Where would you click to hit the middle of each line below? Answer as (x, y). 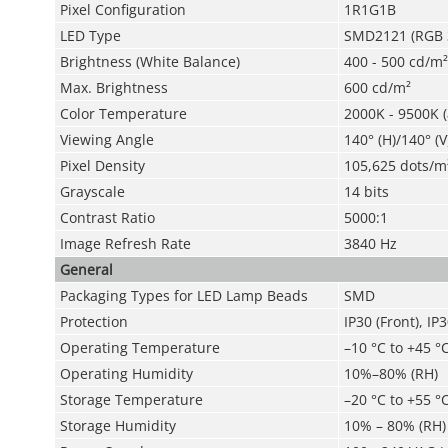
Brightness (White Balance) (149, 61)
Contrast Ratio (107, 217)
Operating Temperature (139, 347)
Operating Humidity (126, 373)
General (86, 269)
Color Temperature (123, 113)
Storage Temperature (131, 399)
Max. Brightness (113, 87)
